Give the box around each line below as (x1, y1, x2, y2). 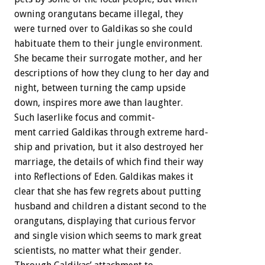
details (74, 156, 103, 168)
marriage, (14, 156, 56, 168)
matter (72, 245, 101, 257)
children (72, 201, 108, 212)
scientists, (14, 245, 56, 257)
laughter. (144, 97, 183, 109)
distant (117, 201, 147, 212)
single (33, 230, 58, 242)
